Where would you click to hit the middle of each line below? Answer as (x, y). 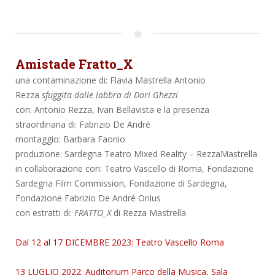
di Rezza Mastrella (149, 213)
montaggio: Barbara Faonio (70, 139)
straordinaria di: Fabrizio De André (83, 125)
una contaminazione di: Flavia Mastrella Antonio (110, 80)
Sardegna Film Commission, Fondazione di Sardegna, (121, 184)
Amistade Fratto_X (74, 64)
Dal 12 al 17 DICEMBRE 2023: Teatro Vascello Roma (120, 242)
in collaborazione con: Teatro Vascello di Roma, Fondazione (134, 169)
